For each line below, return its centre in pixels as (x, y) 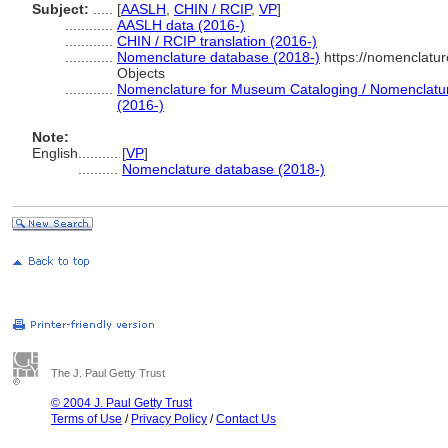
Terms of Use (86, 419)
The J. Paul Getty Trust (108, 373)
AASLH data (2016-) (181, 25)
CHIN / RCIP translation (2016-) (217, 41)
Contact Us (246, 419)
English (55, 153)
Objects (141, 73)
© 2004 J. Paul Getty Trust (121, 403)
